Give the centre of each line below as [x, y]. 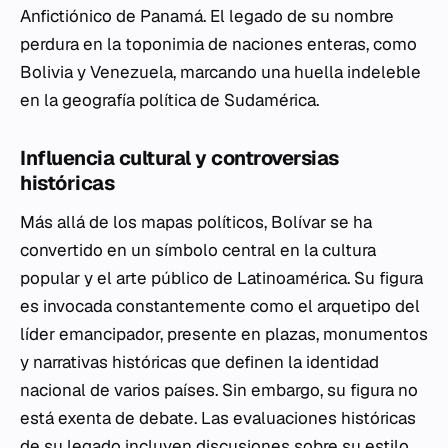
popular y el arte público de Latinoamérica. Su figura [221, 278]
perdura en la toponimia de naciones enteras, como [218, 44]
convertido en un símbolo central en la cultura [198, 250]
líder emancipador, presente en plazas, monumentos [224, 334]
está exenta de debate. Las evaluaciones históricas [218, 418]
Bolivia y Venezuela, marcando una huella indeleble [220, 72]
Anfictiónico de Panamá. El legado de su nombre [207, 16]
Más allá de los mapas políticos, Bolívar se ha [196, 222]
